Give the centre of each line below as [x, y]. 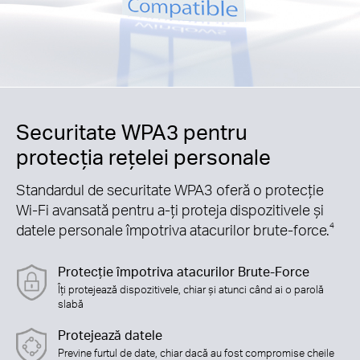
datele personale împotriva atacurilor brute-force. [173, 230]
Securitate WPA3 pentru [132, 132]
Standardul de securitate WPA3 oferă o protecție [170, 190]
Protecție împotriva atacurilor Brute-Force [183, 272]
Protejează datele [110, 335]
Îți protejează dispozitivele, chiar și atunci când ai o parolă [190, 289]
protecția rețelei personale [143, 157]
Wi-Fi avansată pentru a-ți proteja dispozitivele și [170, 210]
